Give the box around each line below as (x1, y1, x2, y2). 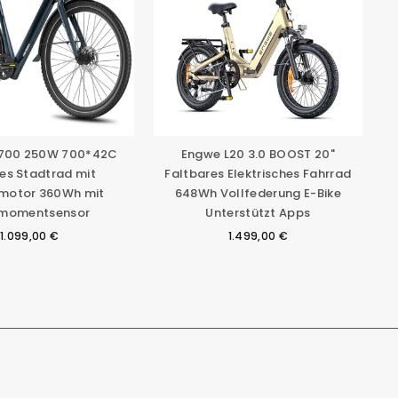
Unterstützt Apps (205, 204, 311, 222)
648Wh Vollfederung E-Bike (174, 185, 341, 203)
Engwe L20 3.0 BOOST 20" (180, 146, 336, 163)
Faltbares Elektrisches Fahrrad (164, 165, 352, 183)
